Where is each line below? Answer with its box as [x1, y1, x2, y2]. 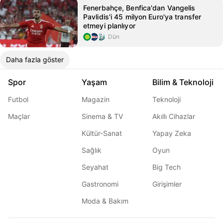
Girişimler [152, 180, 182, 188]
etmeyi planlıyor [83, 21, 135, 30]
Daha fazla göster [6, 55, 64, 64]
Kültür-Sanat [82, 129, 122, 137]
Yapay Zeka [152, 129, 191, 137]
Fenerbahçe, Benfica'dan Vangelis [83, 3, 196, 12]
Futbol [8, 95, 28, 104]
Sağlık [82, 146, 102, 154]
